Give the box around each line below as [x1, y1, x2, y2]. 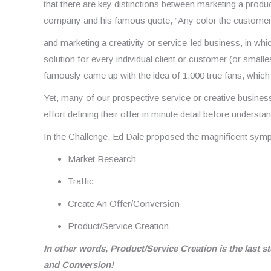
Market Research [68, 153, 136, 164]
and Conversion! [44, 259, 114, 270]
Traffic [68, 175, 94, 186]
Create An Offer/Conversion [68, 198, 180, 209]
